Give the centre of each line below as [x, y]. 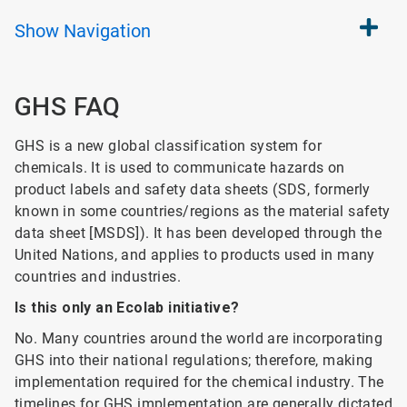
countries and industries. [98, 277]
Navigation [107, 31]
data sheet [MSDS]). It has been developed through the [199, 233]
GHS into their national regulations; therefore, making [194, 360]
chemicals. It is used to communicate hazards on [180, 168]
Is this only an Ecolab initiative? [127, 308]
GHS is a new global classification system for [168, 146]
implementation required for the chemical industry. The [199, 382]
